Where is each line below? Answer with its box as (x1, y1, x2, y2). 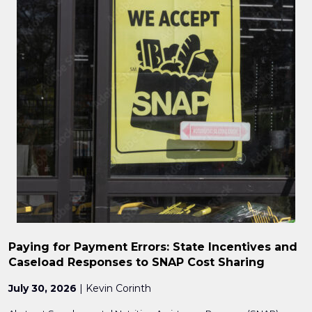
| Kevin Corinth (77, 282, 151, 295)
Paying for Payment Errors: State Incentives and (8, 240, 297, 254)
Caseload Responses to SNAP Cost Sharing (8, 256, 265, 270)
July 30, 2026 (8, 282, 77, 295)
